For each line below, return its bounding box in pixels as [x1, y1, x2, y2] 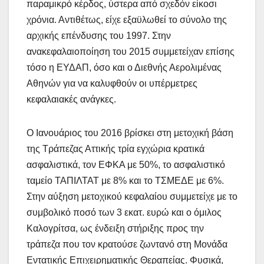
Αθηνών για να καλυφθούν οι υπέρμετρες [27, 78, 197, 88]
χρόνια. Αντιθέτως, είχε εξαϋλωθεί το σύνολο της [27, 14, 227, 25]
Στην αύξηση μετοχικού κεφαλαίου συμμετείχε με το [27, 191, 237, 202]
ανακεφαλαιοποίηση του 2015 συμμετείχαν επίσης [27, 46, 235, 57]
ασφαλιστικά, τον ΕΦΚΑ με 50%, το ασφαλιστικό [27, 159, 225, 170]
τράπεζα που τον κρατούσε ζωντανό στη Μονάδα [27, 239, 227, 249]
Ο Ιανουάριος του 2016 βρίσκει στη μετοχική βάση [27, 127, 233, 138]
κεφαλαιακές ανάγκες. [27, 94, 116, 104]
